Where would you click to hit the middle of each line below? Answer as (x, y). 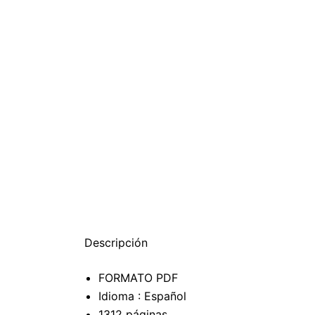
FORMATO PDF (138, 278)
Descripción (116, 243)
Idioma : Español (142, 296)
